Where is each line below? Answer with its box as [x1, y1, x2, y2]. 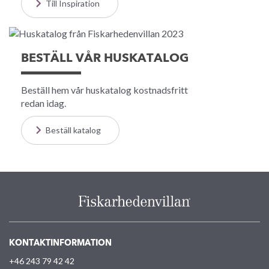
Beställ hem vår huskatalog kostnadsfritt [21, 84, 188, 96]
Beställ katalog [46, 125, 101, 136]
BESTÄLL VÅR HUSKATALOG [21, 53, 189, 65]
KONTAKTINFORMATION [9, 239, 112, 248]
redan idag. [21, 97, 66, 109]
